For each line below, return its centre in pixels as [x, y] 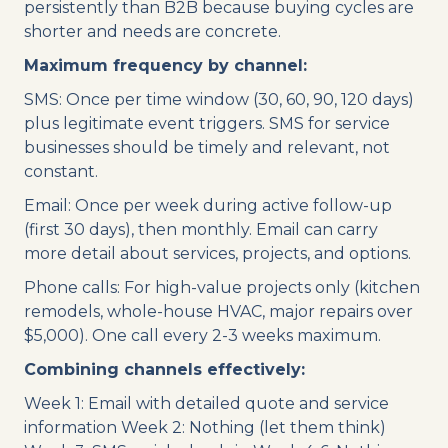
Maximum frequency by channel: [165, 65]
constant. [61, 171]
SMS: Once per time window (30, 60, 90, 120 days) [219, 99]
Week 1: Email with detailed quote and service [206, 403]
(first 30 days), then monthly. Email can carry [201, 229]
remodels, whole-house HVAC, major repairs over [218, 311]
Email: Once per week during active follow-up [208, 205]
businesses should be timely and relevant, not [207, 147]
